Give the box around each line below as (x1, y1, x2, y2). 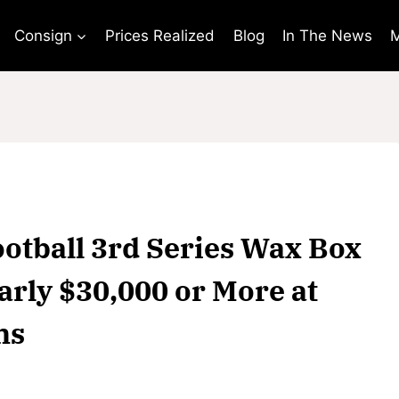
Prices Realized (105, 26, 216, 45)
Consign (13, 26, 72, 45)
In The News (282, 26, 373, 45)
